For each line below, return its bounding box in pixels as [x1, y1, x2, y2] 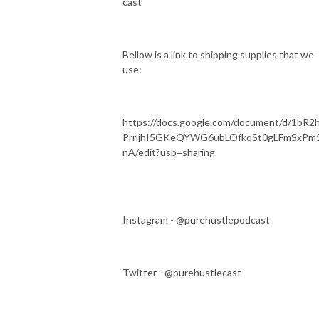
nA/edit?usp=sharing [122, 145, 215, 158]
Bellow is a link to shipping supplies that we [122, 48, 314, 61]
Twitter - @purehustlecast [122, 266, 241, 278]
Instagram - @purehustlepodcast [122, 213, 272, 226]
